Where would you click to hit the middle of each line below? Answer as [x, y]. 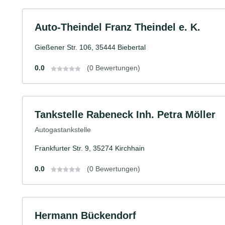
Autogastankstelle [63, 129]
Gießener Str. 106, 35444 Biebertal [90, 47]
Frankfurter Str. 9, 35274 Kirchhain [90, 148]
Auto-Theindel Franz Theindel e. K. [118, 27]
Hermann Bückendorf [85, 215]
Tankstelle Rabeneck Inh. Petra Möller [125, 114]
